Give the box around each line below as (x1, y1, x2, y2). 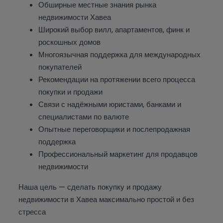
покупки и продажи (38, 87, 103, 98)
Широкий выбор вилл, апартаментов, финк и (38, 24, 190, 35)
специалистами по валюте (38, 111, 129, 122)
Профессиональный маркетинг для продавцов (38, 149, 198, 160)
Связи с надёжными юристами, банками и (38, 99, 182, 110)
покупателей (38, 62, 82, 73)
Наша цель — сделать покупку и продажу (18, 182, 162, 193)
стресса (18, 207, 46, 218)
